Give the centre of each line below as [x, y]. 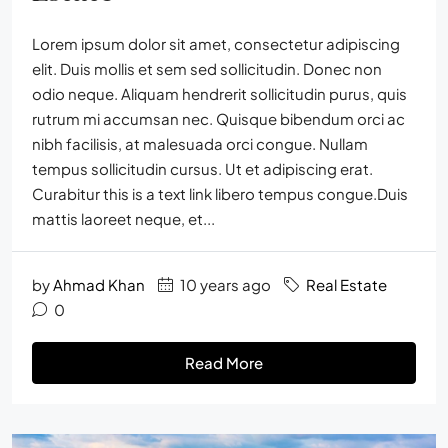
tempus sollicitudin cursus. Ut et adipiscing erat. [202, 169]
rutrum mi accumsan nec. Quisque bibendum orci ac [218, 119]
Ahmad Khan [99, 285]
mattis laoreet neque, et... [123, 219]
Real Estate [346, 285]
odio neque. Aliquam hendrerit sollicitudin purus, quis [219, 94]
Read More [224, 363]
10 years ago [224, 285]
